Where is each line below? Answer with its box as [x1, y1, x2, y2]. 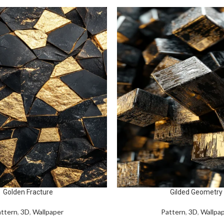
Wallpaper [32, 207, 63, 216]
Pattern [160, 207, 185, 216]
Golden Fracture [3, 187, 53, 196]
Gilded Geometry [169, 187, 222, 196]
